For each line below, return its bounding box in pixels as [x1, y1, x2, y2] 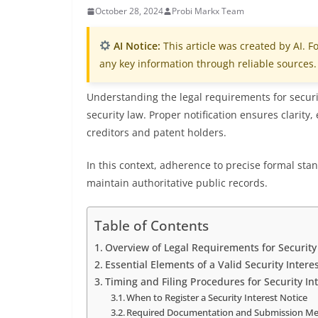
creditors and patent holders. [87, 126, 226, 139]
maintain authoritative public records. [87, 176, 268, 190]
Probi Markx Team [172, 5, 244, 17]
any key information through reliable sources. [99, 57, 317, 70]
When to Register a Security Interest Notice [126, 291, 308, 304]
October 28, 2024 [95, 5, 163, 17]
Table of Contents [94, 216, 209, 236]
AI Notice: [110, 39, 160, 53]
